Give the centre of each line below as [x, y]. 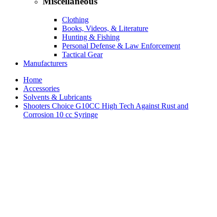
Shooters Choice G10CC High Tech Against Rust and [106, 106]
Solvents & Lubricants [57, 97]
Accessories [41, 89]
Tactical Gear [82, 55]
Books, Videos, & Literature [105, 29]
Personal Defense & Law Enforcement [121, 46]
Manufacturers [45, 63]
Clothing [75, 20]
